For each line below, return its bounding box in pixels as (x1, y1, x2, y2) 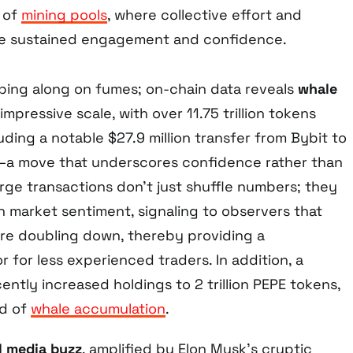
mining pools (21, 6, 107, 24)
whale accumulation (31, 299, 165, 318)
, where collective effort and (107, 6, 302, 24)
